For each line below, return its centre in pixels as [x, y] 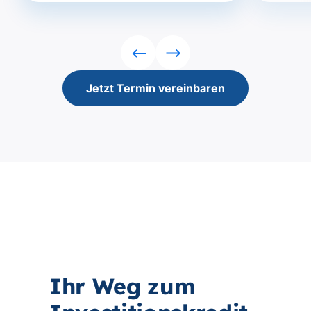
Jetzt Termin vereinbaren [155, 88]
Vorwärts [196, 59]
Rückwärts [165, 59]
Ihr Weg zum [122, 286]
